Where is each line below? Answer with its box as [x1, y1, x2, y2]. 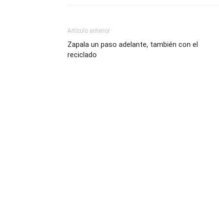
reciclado [67, 50, 97, 59]
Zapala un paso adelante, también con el [67, 40, 198, 49]
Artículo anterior [67, 27, 110, 34]
